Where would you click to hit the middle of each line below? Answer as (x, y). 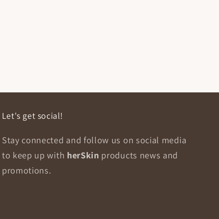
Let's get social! (33, 115)
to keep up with (34, 155)
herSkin (84, 155)
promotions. (26, 170)
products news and (140, 155)
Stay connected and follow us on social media (94, 140)
